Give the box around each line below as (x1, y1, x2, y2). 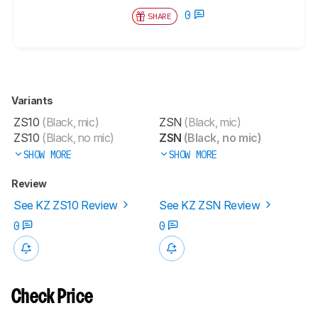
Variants (11, 94, 55, 106)
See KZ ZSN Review (159, 197, 263, 212)
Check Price (11, 288, 94, 307)
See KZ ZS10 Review (13, 197, 121, 212)
